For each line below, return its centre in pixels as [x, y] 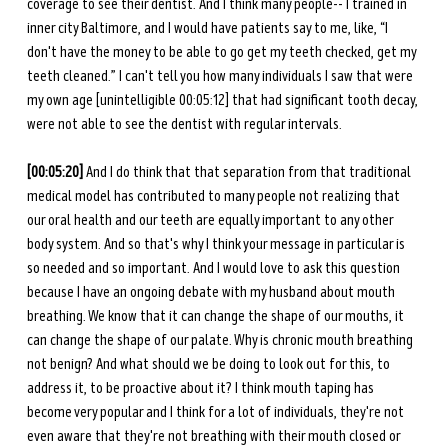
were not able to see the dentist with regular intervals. [185, 124]
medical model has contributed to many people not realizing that [214, 196]
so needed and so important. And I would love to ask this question [214, 268]
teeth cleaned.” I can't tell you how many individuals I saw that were [221, 76]
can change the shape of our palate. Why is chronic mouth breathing [221, 340]
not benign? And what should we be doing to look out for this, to [209, 364]
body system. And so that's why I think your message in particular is [217, 244]
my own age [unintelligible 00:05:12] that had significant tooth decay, [223, 100]
